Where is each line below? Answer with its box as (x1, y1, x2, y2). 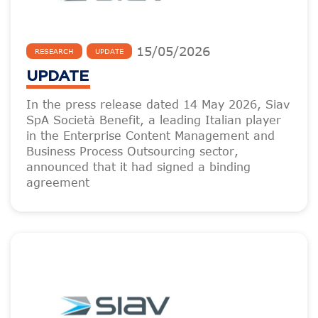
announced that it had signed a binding (26, 160, 251, 173)
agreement (26, 176, 89, 189)
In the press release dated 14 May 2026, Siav (26, 98, 290, 111)
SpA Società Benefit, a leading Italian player (26, 114, 281, 126)
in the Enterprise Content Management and (26, 129, 275, 142)
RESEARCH (35, 47, 74, 55)
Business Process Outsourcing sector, (26, 145, 238, 158)
